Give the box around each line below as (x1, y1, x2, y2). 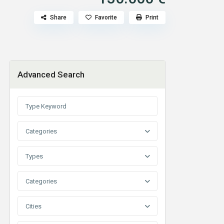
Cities (25, 202, 41, 210)
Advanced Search (17, 69, 84, 80)
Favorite (95, 14, 117, 21)
